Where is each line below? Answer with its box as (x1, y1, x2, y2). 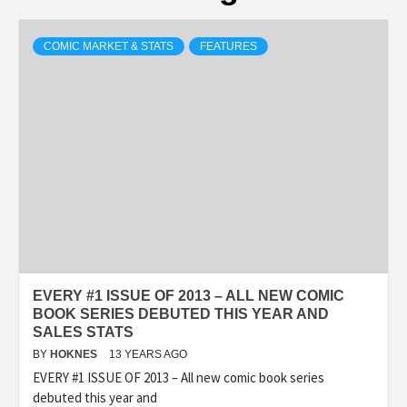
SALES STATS (33, 323, 134, 340)
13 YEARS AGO (109, 347, 187, 361)
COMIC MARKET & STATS (44, 39, 174, 53)
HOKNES (50, 347, 100, 361)
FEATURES (200, 39, 257, 53)
